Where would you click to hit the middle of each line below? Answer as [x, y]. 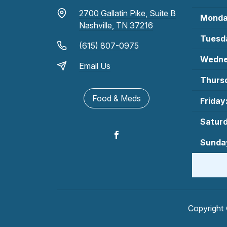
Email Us [95, 66]
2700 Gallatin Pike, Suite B [127, 13]
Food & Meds [116, 98]
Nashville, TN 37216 [116, 25]
